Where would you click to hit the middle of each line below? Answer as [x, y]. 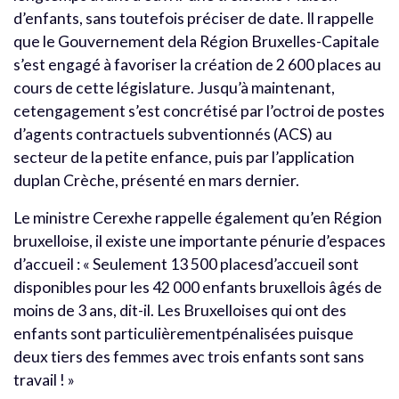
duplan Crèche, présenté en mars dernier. [156, 180]
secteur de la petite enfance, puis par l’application [184, 157]
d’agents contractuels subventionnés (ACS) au [173, 134]
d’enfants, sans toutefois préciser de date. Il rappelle [194, 18]
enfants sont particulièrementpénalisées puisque [183, 333]
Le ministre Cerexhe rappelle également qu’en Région [198, 217]
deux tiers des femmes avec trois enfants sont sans [189, 356]
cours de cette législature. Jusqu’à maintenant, [174, 87]
